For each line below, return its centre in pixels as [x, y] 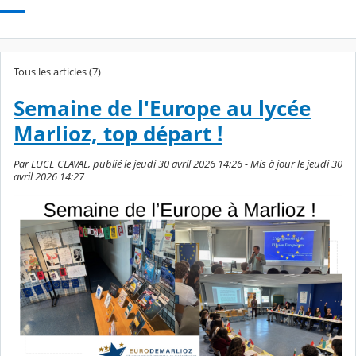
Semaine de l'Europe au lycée [162, 108]
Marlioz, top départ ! [118, 133]
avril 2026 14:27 [49, 176]
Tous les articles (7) [57, 72]
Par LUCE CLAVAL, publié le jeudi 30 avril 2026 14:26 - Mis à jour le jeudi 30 [178, 163]
